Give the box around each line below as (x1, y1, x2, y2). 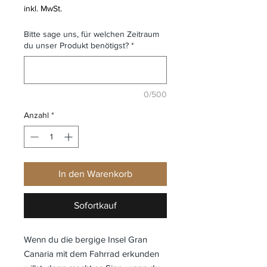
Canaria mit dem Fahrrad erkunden (24, 248, 159, 259)
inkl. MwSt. (24, 3, 62, 13)
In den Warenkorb (58, 168, 132, 179)
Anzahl (24, 110, 49, 120)
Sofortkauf (74, 200, 117, 210)
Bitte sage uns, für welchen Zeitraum (24, 29, 159, 39)
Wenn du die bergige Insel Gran (24, 234, 147, 244)
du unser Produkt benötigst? (24, 40, 129, 50)
